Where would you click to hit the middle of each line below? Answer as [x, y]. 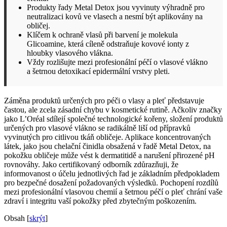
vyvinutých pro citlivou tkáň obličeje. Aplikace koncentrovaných [107, 137]
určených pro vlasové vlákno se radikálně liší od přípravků [97, 128]
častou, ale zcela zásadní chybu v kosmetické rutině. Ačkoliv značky [113, 109]
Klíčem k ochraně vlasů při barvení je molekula [102, 34]
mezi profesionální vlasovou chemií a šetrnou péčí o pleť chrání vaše [113, 192]
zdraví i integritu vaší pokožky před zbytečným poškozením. [100, 201]
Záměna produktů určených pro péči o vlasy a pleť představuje [104, 100]
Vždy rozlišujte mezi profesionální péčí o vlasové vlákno [117, 62]
